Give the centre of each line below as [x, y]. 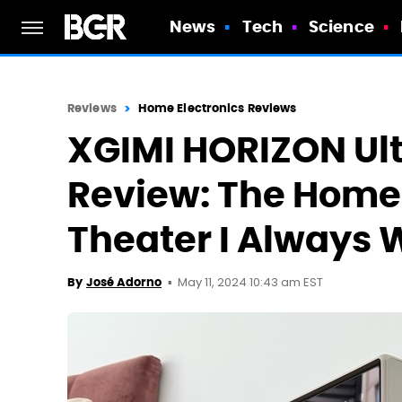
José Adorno [124, 282]
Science [341, 26]
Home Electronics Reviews [217, 108]
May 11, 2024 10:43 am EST [250, 283]
